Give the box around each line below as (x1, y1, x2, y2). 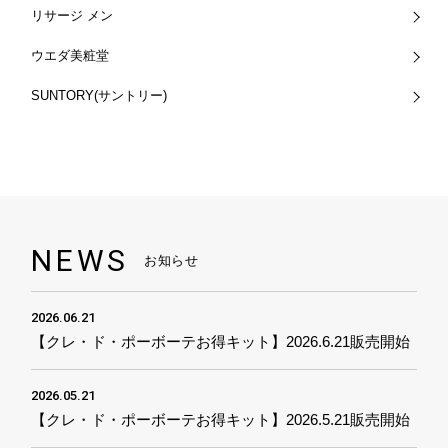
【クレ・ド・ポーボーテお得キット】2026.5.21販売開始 (31, 411, 411, 429)
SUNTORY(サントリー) (31, 88, 168, 104)
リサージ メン (31, 8, 114, 24)
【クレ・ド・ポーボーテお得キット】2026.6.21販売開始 (31, 333, 411, 351)
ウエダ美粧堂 (31, 48, 110, 64)
